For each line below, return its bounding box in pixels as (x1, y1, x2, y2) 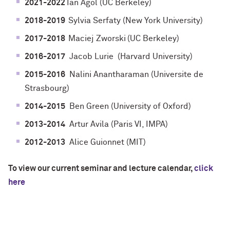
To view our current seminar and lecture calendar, (8, 164, 193, 173)
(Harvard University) (118, 52, 193, 61)
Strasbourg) (25, 84, 69, 93)
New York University (125, 16, 200, 25)
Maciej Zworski (68, 34, 126, 43)
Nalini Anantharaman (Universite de (65, 70, 203, 79)
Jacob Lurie (67, 52, 113, 61)
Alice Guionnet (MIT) (65, 138, 146, 147)
